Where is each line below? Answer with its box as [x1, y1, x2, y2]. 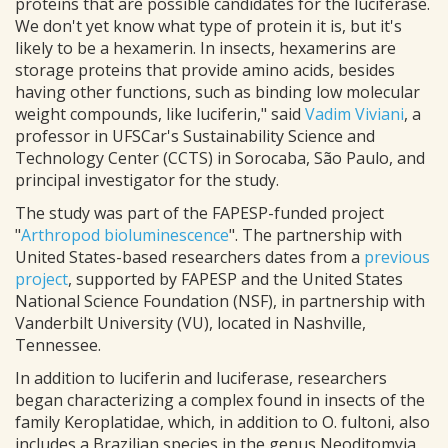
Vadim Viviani [305, 103, 404, 126]
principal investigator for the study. [15, 169, 279, 192]
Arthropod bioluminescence [21, 224, 229, 247]
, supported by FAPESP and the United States [68, 268, 403, 291]
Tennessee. [15, 334, 101, 357]
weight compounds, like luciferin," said [15, 103, 305, 126]
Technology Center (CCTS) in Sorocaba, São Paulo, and [15, 147, 425, 170]
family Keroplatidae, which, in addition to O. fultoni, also [15, 411, 430, 434]
